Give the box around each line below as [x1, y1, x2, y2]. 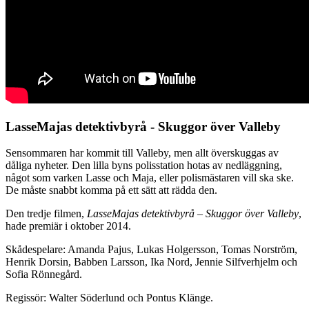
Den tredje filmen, [6, 208, 87, 220]
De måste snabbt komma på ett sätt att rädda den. [6, 184, 217, 197]
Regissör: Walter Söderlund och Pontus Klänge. [6, 292, 213, 304]
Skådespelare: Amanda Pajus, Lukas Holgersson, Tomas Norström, [6, 243, 297, 256]
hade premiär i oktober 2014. [6, 220, 131, 232]
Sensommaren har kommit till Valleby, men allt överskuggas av [6, 147, 279, 159]
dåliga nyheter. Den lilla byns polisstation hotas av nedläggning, [6, 159, 282, 172]
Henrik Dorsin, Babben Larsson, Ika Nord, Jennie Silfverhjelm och [6, 256, 297, 268]
